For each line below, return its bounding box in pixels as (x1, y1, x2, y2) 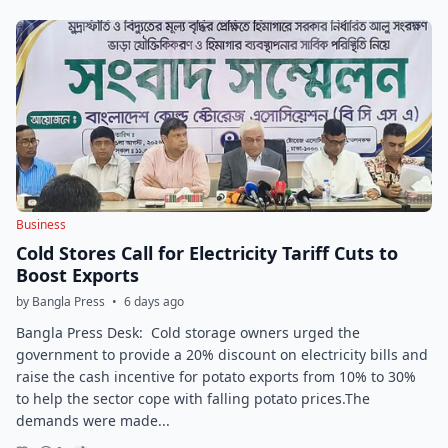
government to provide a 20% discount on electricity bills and (16, 345, 428, 364)
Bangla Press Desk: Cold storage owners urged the (16, 323, 360, 342)
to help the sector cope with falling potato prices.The (16, 389, 370, 408)
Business (16, 216, 66, 233)
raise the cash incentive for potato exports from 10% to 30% (16, 367, 416, 386)
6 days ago (124, 293, 184, 310)
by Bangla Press (16, 293, 105, 310)
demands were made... (16, 411, 170, 430)
